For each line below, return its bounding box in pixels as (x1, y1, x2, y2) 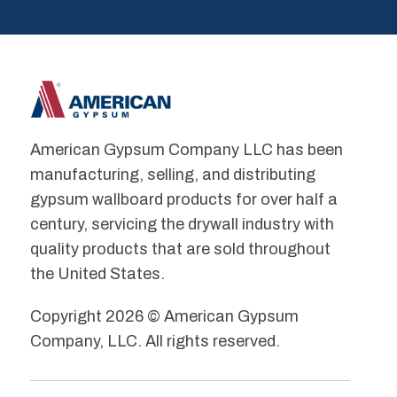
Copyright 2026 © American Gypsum (29, 307, 299, 326)
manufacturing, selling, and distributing (29, 166, 315, 184)
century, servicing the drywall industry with (29, 215, 334, 234)
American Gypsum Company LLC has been (29, 141, 343, 160)
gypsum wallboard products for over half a (29, 191, 338, 209)
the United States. (29, 265, 165, 284)
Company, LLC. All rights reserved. (29, 332, 280, 351)
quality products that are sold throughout (29, 240, 331, 259)
